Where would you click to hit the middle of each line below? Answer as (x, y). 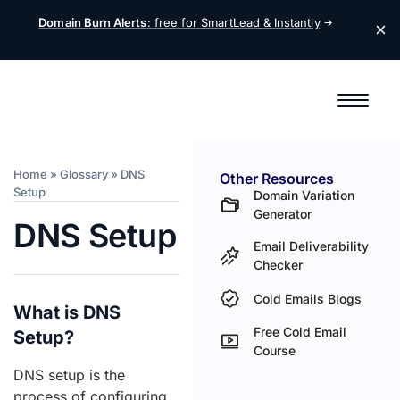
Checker (279, 265)
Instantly (297, 22)
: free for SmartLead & (211, 22)
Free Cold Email (300, 332)
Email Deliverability (312, 246)
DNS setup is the (69, 375)
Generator (283, 214)
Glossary (84, 174)
